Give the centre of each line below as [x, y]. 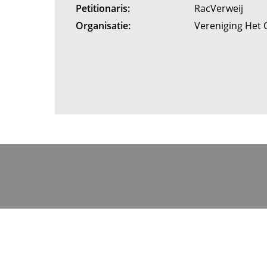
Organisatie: [103, 26]
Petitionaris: [103, 8]
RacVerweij [220, 8]
